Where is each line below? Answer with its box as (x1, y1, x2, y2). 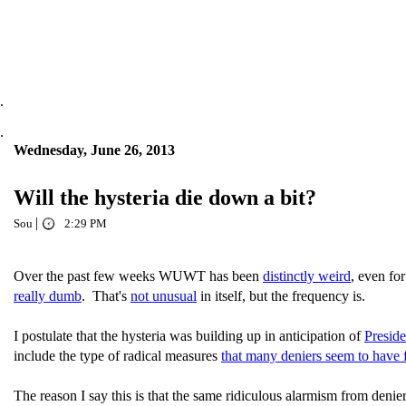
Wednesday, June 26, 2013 (14, 142, 175, 158)
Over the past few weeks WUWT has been (14, 268, 263, 284)
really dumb (14, 288, 82, 304)
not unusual (130, 288, 197, 304)
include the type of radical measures (14, 348, 221, 363)
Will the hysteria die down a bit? (14, 186, 316, 209)
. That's (82, 288, 130, 304)
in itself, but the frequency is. (197, 288, 365, 304)
